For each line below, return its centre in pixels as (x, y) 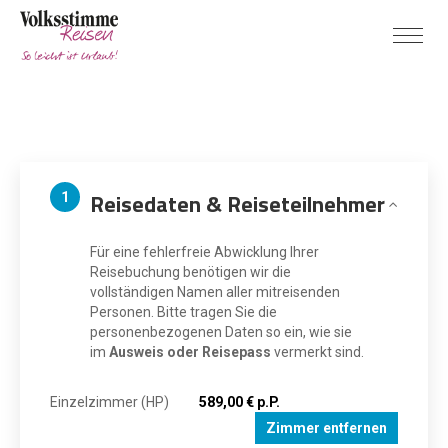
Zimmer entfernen (326, 428)
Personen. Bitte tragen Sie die (183, 312)
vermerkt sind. (317, 352)
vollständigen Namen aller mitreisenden (215, 292)
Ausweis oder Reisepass (190, 352)
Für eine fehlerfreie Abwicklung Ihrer (204, 252)
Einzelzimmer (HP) (109, 402)
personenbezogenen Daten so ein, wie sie (221, 332)
